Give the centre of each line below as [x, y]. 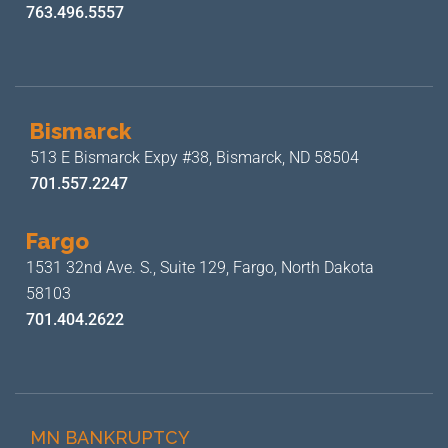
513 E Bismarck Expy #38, [123, 157]
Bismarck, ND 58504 [287, 157]
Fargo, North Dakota [303, 267]
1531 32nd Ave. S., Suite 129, [129, 267]
